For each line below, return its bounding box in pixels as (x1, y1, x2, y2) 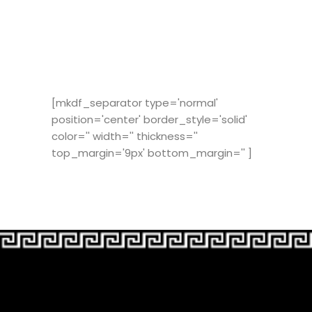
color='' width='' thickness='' (52, 128, 198, 143)
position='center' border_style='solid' (52, 111, 247, 127)
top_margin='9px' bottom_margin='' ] (52, 145, 252, 160)
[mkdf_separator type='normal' (52, 95, 218, 110)
